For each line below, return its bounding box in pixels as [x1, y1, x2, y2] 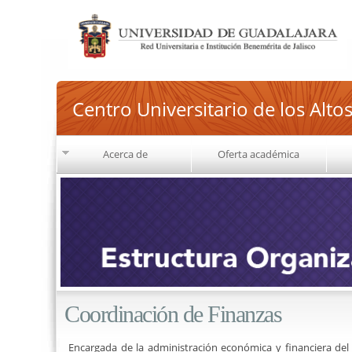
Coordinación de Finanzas [64, 300, 281, 327]
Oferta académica [218, 146, 300, 161]
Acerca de [102, 146, 148, 161]
